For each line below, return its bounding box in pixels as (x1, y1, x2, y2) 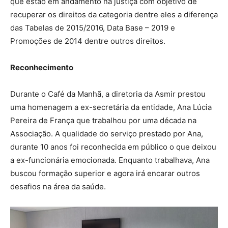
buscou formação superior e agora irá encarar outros (10, 168, 200, 178)
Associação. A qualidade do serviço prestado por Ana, (10, 129, 203, 138)
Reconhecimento (10, 63, 73, 72)
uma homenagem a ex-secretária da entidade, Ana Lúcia (10, 102, 212, 112)
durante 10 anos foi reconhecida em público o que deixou (10, 142, 216, 152)
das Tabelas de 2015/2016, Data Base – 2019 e (10, 23, 177, 33)
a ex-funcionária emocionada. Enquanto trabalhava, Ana (10, 155, 210, 165)
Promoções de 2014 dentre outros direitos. (10, 36, 165, 46)
